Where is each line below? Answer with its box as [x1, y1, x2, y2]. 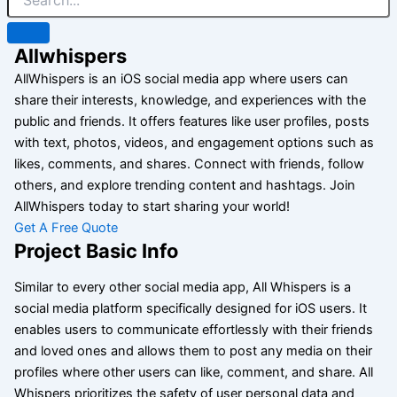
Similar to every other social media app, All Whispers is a [13, 278, 351, 295]
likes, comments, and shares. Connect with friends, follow [13, 156, 364, 173]
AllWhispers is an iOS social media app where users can [13, 71, 348, 88]
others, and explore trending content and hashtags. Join [13, 177, 355, 194]
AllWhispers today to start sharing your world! [13, 198, 290, 215]
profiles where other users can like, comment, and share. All [13, 363, 373, 380]
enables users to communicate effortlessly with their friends [13, 321, 373, 338]
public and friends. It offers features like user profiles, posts [13, 113, 370, 130]
